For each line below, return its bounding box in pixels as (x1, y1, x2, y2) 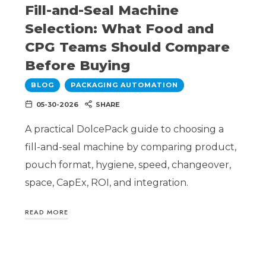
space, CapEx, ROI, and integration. (24, 177, 188, 189)
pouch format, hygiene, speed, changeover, (24, 159, 231, 171)
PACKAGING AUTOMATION (70, 80, 178, 89)
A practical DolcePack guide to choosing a (24, 123, 224, 135)
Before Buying (24, 56, 130, 74)
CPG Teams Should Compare (24, 38, 230, 55)
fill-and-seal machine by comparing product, (24, 141, 236, 153)
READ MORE (24, 207, 68, 217)
